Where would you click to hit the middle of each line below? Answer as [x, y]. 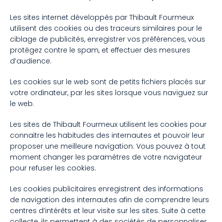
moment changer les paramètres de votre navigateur [106, 157]
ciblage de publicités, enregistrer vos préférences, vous [108, 39]
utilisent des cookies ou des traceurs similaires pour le [106, 28]
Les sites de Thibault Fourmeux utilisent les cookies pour [108, 124]
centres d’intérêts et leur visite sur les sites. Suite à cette [108, 210]
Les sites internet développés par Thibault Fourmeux [102, 17]
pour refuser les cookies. [53, 168]
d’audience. [31, 61]
